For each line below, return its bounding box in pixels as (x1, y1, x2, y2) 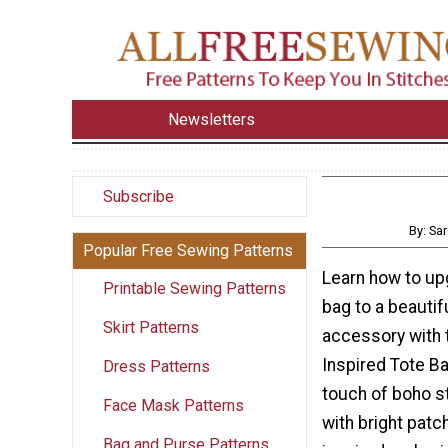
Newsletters (168, 109, 256, 129)
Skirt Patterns (103, 317, 199, 337)
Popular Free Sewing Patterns (83, 240, 293, 260)
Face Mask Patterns (103, 395, 244, 415)
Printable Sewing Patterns (103, 278, 286, 298)
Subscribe (103, 186, 174, 206)
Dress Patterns (103, 356, 210, 376)
